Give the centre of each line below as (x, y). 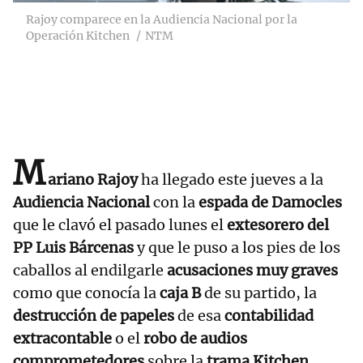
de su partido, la (259, 293)
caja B (180, 293)
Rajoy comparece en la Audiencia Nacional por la (162, 20)
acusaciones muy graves (252, 271)
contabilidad (269, 316)
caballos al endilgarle (90, 271)
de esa (199, 316)
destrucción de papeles (94, 316)
